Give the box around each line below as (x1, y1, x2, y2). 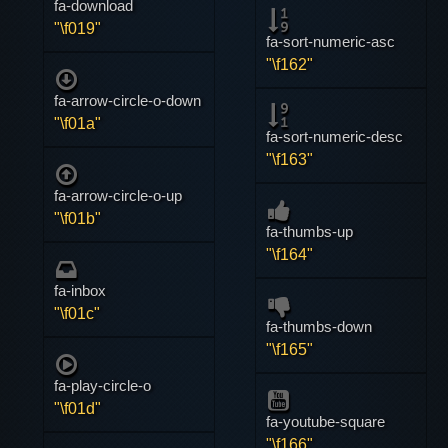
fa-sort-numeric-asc (266, 33, 396, 50)
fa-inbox (53, 282, 106, 299)
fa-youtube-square (266, 413, 386, 430)
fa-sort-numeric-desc (266, 128, 404, 145)
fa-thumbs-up (266, 223, 354, 240)
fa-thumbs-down (266, 318, 373, 335)
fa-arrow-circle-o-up (53, 187, 182, 204)
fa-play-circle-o (53, 377, 151, 394)
